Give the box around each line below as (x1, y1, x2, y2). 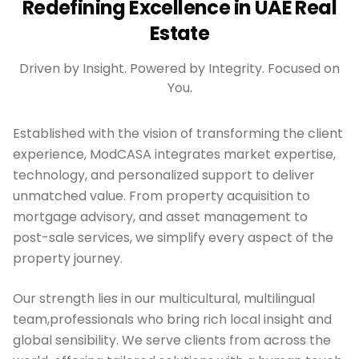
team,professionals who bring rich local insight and (13, 310, 332, 329)
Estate (149, 20, 210, 47)
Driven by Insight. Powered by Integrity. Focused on (19, 59, 340, 79)
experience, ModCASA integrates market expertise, (13, 145, 336, 164)
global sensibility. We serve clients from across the (13, 331, 331, 350)
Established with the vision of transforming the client (13, 124, 343, 143)
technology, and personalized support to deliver (13, 166, 315, 185)
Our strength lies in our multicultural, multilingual (13, 289, 315, 309)
